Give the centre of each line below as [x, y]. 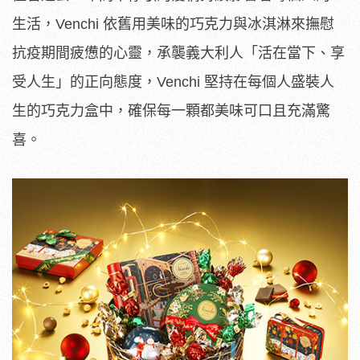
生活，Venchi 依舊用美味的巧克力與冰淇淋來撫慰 [173, 25]
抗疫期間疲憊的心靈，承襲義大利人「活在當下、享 [178, 53]
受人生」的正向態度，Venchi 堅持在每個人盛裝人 [173, 82]
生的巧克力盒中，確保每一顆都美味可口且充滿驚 [171, 111]
